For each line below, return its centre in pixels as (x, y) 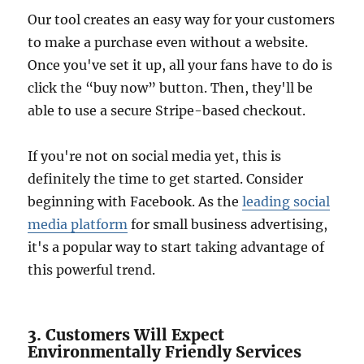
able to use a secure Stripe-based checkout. (167, 111)
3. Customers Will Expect (126, 335)
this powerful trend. (92, 270)
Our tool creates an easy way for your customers (182, 20)
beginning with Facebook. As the (135, 202)
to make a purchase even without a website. (168, 43)
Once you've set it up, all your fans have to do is (180, 65)
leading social (286, 202)
